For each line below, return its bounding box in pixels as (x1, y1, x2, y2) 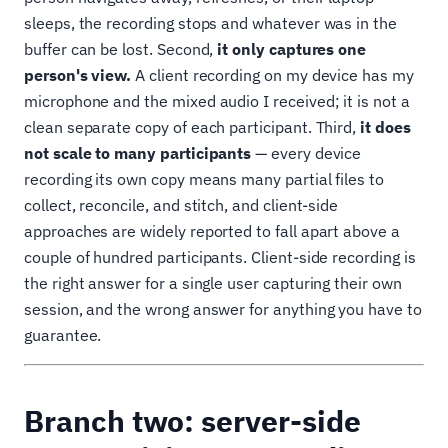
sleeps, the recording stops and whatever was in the (24, 13, 397, 34)
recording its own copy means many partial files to (24, 169, 385, 190)
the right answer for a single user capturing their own (24, 273, 402, 294)
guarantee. (24, 325, 102, 346)
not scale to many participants (24, 143, 252, 164)
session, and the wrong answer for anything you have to (24, 299, 422, 320)
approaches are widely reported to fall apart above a (24, 221, 400, 242)
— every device (251, 143, 362, 164)
